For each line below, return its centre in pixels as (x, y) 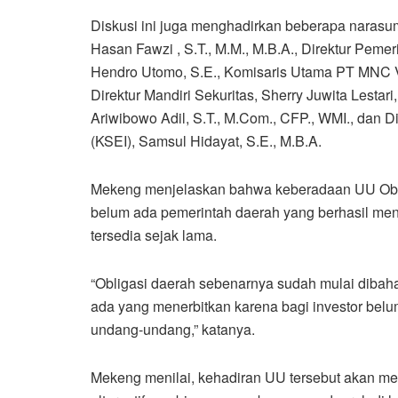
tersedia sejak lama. (154, 235)
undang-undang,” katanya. (173, 329)
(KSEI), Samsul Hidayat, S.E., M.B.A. (206, 140)
